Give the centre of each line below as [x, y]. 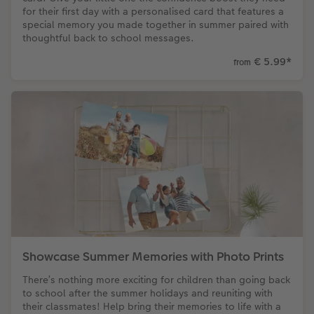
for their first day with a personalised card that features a [153, 12]
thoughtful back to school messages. [108, 38]
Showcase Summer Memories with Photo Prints [153, 256]
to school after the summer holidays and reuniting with [148, 293]
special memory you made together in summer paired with [156, 25]
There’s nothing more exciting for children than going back [156, 279]
